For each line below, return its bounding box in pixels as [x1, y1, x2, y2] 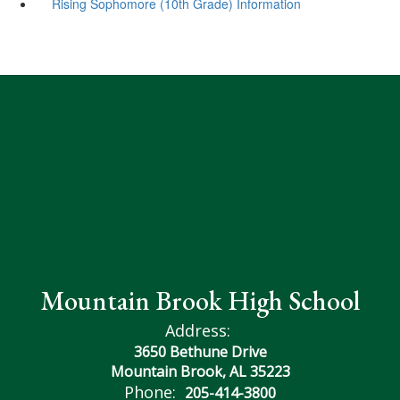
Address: [165, 319, 230, 341]
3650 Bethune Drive [133, 341, 267, 362]
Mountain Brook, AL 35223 [110, 361, 290, 381]
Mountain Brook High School [40, 282, 360, 318]
